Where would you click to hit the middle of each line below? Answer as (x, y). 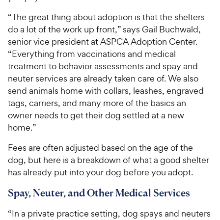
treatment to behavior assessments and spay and (103, 66)
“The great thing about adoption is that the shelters (106, 17)
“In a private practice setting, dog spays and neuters (109, 213)
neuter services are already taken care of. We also (103, 78)
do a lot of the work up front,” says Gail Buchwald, (104, 29)
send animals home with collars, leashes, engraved (106, 90)
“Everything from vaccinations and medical (92, 54)
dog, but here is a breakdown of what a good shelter (109, 160)
